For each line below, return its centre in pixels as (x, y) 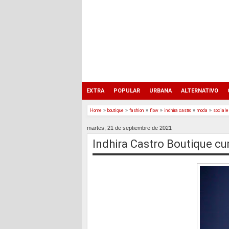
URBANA (161, 91)
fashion (137, 110)
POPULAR (127, 91)
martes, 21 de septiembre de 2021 (129, 128)
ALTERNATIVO (200, 91)
